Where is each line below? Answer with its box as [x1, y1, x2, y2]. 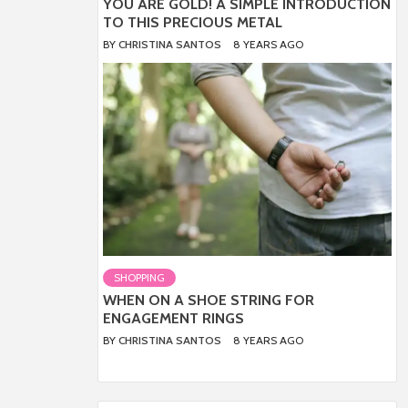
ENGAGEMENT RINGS [103, 309, 244, 327]
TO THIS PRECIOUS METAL [103, 14, 282, 32]
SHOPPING [114, 270, 165, 284]
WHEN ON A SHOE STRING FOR [103, 291, 314, 309]
